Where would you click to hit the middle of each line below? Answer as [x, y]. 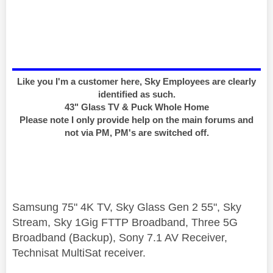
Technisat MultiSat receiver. [79, 253]
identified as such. [136, 94]
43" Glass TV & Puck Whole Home [136, 107]
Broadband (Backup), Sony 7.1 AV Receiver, [120, 238]
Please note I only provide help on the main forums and [136, 120]
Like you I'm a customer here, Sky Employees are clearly [136, 82]
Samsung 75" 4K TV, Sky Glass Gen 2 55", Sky [127, 207]
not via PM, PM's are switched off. [136, 133]
